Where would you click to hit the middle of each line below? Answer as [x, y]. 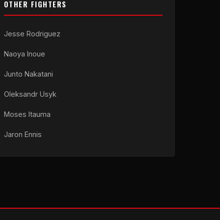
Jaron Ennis [23, 134]
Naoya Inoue [24, 54]
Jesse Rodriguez [32, 34]
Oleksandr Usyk [30, 94]
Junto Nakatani [28, 74]
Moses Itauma [27, 114]
